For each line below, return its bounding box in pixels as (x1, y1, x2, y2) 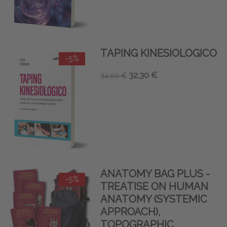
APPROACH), (100, 206, 161, 218)
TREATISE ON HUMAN (100, 180, 208, 193)
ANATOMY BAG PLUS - (100, 168, 210, 180)
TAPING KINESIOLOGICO (100, 47, 217, 60)
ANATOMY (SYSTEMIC (100, 193, 207, 206)
